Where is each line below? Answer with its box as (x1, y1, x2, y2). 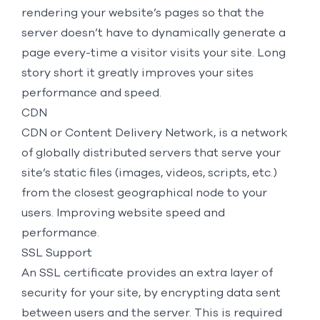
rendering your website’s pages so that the (21, 6, 264, 19)
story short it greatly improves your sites (21, 66, 254, 79)
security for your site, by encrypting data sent (21, 286, 281, 299)
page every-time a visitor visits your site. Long (21, 46, 286, 59)
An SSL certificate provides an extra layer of (21, 266, 273, 279)
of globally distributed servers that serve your (21, 146, 281, 159)
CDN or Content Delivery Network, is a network (21, 126, 288, 139)
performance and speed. (21, 86, 161, 99)
